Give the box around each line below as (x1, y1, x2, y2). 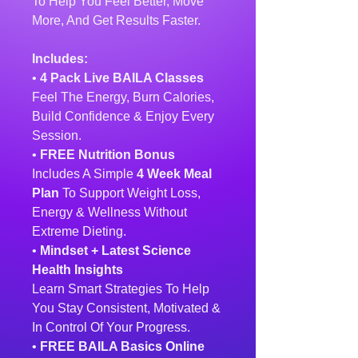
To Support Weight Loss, (59, 186, 201, 200)
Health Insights (32, 263, 123, 276)
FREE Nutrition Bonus (40, 148, 175, 161)
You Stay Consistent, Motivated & (32, 301, 221, 315)
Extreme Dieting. (32, 225, 126, 238)
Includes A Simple (32, 167, 137, 181)
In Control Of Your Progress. (32, 320, 190, 334)
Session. (32, 129, 82, 142)
